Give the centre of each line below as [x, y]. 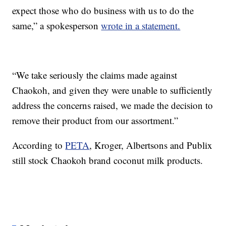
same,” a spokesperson [57, 26]
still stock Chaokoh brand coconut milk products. [108, 160]
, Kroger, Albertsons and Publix [151, 145]
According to [39, 145]
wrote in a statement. [141, 26]
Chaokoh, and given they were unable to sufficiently [112, 90]
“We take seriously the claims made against [95, 75]
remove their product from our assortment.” [95, 121]
